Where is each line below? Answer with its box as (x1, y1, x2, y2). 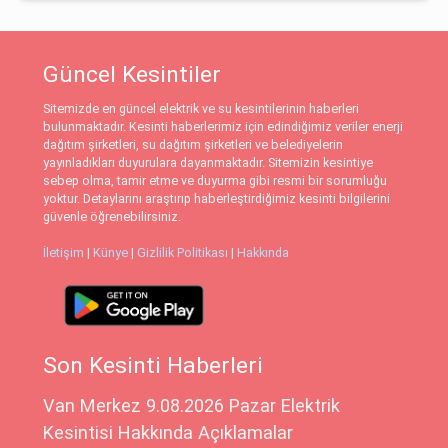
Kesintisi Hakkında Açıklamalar (43, 422, 294, 444)
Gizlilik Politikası (137, 244, 229, 260)
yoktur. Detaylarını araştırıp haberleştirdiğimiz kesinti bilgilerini (43, 190, 391, 206)
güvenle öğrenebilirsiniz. (43, 208, 182, 224)
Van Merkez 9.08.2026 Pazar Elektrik (43, 395, 341, 417)
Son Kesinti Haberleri (43, 351, 264, 379)
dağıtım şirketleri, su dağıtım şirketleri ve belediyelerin (43, 136, 344, 152)
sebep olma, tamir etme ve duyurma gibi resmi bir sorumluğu (43, 172, 388, 188)
